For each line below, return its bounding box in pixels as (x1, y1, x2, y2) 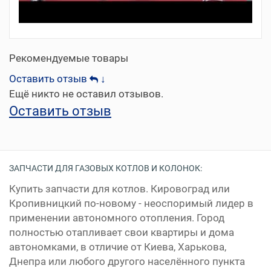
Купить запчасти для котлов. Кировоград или (9, 183, 230, 195)
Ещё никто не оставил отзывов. (9, 88, 163, 100)
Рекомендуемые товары (9, 52, 128, 65)
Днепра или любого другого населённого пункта (9, 255, 245, 268)
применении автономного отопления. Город (9, 212, 224, 224)
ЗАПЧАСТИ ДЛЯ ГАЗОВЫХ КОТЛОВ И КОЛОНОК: (9, 163, 202, 174)
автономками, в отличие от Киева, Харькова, (9, 241, 226, 253)
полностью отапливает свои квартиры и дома (9, 226, 234, 239)
